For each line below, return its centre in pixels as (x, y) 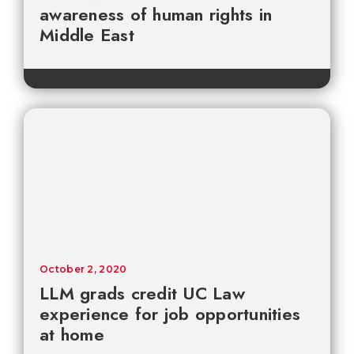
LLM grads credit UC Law (142, 294)
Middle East (87, 35)
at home (72, 335)
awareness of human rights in (156, 15)
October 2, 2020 (83, 269)
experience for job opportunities (170, 314)
